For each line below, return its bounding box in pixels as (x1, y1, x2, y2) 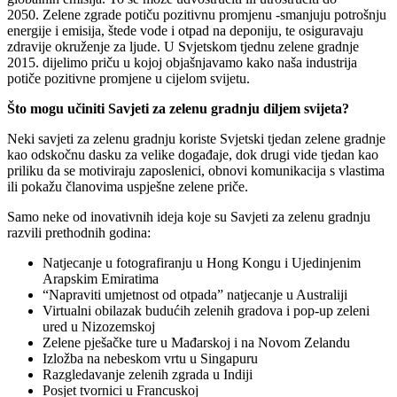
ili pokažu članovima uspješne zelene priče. (7, 179, 248, 195)
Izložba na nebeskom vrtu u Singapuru (43, 351, 258, 367)
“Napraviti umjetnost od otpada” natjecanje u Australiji (43, 287, 347, 303)
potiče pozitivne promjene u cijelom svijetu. (7, 71, 250, 87)
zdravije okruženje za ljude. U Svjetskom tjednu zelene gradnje (7, 39, 359, 55)
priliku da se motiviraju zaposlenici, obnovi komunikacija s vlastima (7, 163, 385, 179)
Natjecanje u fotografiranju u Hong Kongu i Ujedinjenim (43, 255, 361, 271)
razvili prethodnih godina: (7, 225, 151, 241)
